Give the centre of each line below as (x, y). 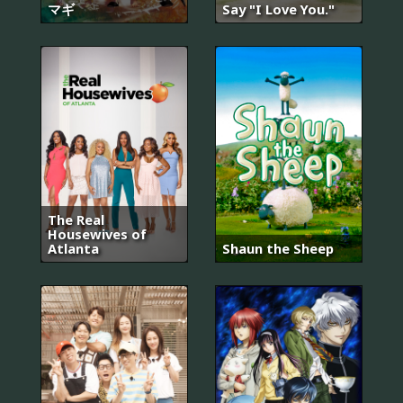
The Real (76, 219)
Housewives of (97, 233)
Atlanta (73, 248)
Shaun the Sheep (278, 248)
